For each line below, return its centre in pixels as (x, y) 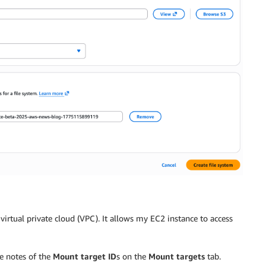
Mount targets (177, 256)
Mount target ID (85, 256)
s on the (132, 256)
